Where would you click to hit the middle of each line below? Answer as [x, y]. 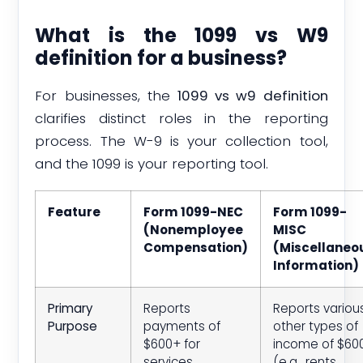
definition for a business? [161, 58]
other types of [316, 326]
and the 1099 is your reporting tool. [152, 164]
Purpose [73, 326]
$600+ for [172, 344]
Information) [316, 265]
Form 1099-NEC [194, 211]
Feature [75, 211]
